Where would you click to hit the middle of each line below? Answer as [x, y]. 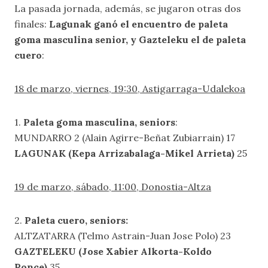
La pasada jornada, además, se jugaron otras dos [128, 8]
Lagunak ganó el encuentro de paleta [138, 24]
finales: [32, 24]
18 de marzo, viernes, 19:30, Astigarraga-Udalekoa [130, 89]
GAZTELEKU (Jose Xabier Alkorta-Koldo [113, 251]
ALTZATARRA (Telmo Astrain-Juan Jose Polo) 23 [123, 236]
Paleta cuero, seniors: [76, 220]
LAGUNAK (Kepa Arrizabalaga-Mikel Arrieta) [124, 153]
